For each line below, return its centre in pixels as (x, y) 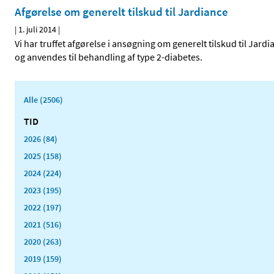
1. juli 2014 (37, 30)
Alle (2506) (43, 100)
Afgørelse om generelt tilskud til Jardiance (121, 12)
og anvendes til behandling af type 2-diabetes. (109, 57)
